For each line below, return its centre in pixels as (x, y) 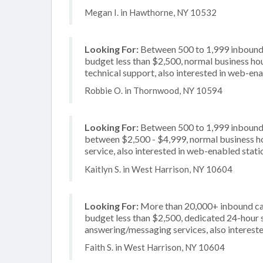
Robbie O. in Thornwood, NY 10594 (154, 90)
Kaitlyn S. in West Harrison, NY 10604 (159, 169)
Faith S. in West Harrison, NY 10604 (155, 247)
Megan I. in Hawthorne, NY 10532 (151, 12)
